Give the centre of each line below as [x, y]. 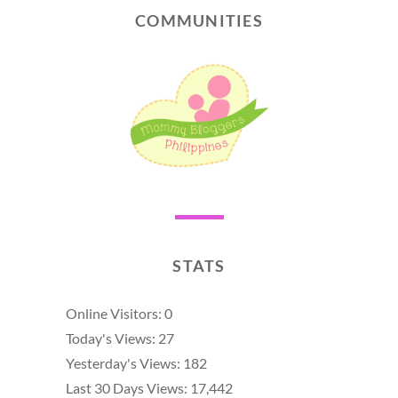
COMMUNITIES [199, 21]
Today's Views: [112, 338]
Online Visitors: [115, 314]
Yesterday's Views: [124, 363]
